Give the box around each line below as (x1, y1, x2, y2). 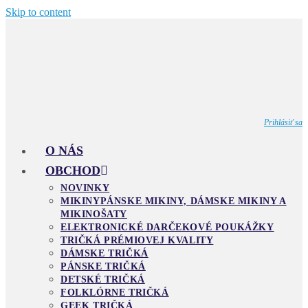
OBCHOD (45, 164, 100, 177)
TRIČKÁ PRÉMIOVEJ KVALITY (60, 235, 214, 245)
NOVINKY (60, 183, 110, 193)
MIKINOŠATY (60, 209, 127, 219)
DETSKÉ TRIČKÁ (60, 274, 145, 285)
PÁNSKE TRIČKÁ (60, 261, 146, 272)
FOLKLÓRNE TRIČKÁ (60, 287, 169, 298)
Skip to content (5, 6, 71, 18)
